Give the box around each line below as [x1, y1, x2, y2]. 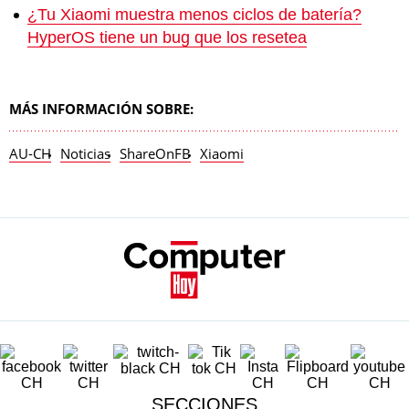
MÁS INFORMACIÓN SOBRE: [9, 100, 194, 118]
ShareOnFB [120, 144, 191, 163]
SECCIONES [152, 376, 257, 396]
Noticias [60, 144, 110, 163]
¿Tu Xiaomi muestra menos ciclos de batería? [27, 5, 362, 24]
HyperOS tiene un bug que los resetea [27, 28, 307, 47]
